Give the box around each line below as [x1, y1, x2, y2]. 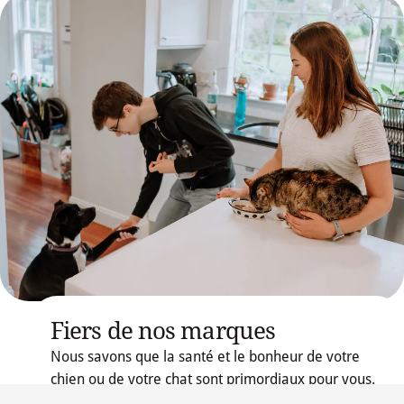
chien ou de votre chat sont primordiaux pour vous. [50, 371, 375, 388]
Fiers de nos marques [50, 317, 275, 344]
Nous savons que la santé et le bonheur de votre [50, 348, 360, 365]
